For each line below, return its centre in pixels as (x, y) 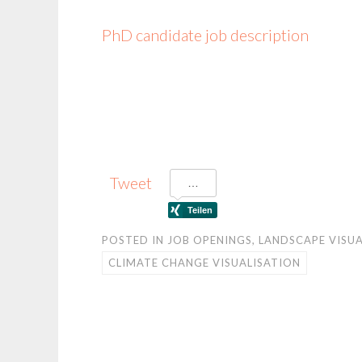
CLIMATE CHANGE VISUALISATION (204, 262)
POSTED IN (135, 240)
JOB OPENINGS (210, 240)
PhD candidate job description (205, 34)
